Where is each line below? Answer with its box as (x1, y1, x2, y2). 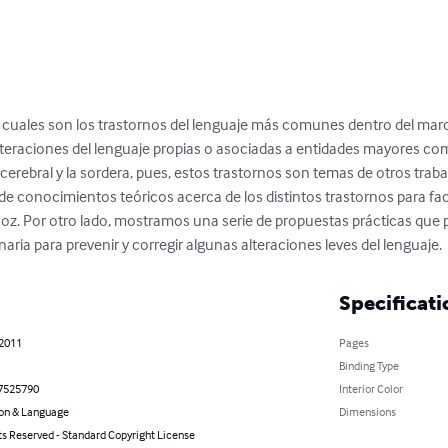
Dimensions (338, 404, 396, 420)
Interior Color (338, 381, 403, 397)
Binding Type (338, 358, 399, 374)
